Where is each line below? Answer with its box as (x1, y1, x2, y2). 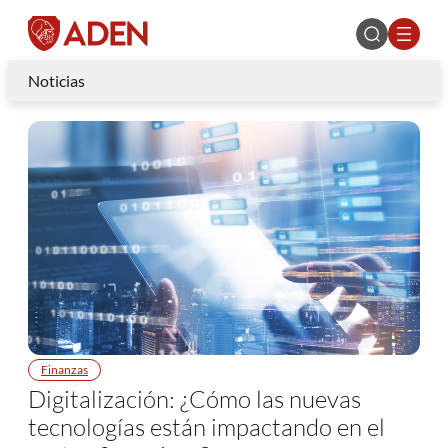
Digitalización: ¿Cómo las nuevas (28, 384, 361, 414)
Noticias (28, 71, 85, 90)
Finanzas (41, 362, 88, 377)
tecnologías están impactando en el (28, 412, 385, 442)
